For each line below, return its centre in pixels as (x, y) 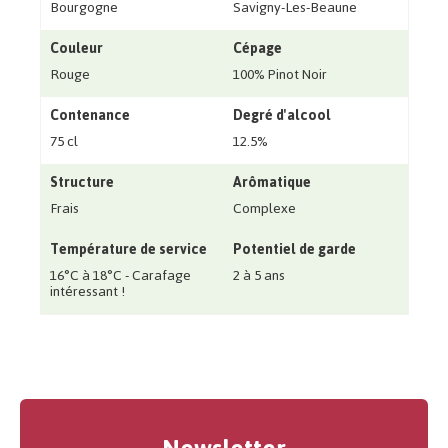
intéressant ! (87, 292)
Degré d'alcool (281, 116)
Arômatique (271, 183)
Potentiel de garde (294, 250)
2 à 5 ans (258, 276)
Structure (81, 183)
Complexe (264, 209)
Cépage (257, 49)
